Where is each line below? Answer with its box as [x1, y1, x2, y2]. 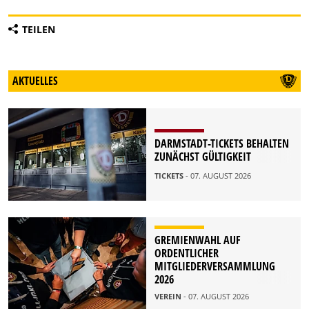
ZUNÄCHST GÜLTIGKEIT [154, 149, 251, 165]
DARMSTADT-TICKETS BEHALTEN [154, 136, 289, 152]
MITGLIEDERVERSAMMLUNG [154, 259, 275, 275]
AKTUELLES [12, 73, 58, 89]
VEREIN [154, 291, 183, 302]
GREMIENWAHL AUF [154, 232, 241, 248]
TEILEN [22, 23, 55, 37]
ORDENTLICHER [154, 246, 219, 261]
